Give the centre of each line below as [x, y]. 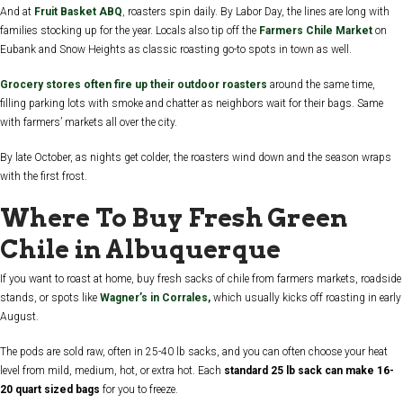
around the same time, [322, 84]
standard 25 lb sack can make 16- [309, 371]
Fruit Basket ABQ [78, 11]
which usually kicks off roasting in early [306, 298]
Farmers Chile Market [316, 30]
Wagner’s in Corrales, [155, 298]
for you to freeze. [139, 390]
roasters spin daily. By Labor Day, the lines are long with [257, 11]
